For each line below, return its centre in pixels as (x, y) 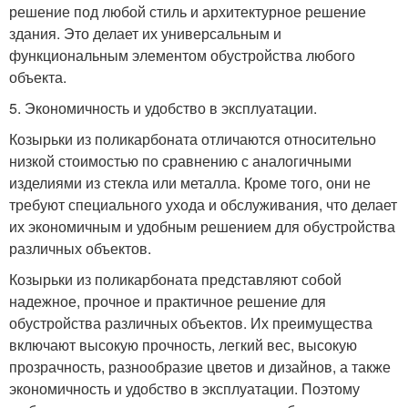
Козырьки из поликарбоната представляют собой (175, 279)
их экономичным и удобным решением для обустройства (202, 226)
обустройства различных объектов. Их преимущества (191, 322)
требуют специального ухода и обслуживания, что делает (203, 204)
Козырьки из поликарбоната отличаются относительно (193, 138)
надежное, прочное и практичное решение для (168, 301)
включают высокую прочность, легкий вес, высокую (183, 344)
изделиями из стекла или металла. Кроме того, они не (190, 182)
